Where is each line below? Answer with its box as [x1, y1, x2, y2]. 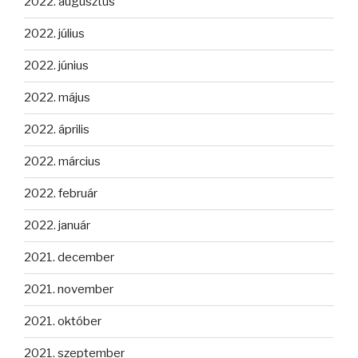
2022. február [24, 186, 97, 201]
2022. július [24, 26, 85, 42]
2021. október [24, 314, 101, 329]
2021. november [24, 282, 113, 297]
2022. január [24, 218, 90, 233]
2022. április [24, 122, 89, 137]
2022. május [24, 90, 90, 105]
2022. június [24, 58, 89, 74]
